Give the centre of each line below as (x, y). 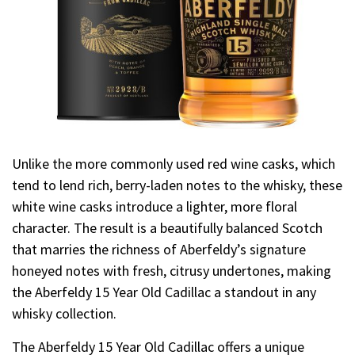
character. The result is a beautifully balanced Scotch (167, 227)
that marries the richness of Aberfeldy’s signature (159, 249)
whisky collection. (64, 313)
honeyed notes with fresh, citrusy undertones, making (172, 270)
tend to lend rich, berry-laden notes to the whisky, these (177, 185)
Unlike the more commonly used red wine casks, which (174, 163)
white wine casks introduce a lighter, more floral (155, 206)
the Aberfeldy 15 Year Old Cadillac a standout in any (164, 292)
